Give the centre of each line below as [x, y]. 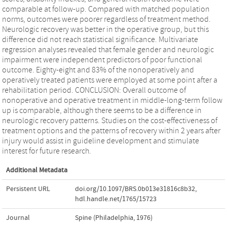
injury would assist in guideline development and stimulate [101, 141]
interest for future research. [47, 151]
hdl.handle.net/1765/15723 [116, 199]
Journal [18, 218]
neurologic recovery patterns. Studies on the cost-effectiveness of [110, 120]
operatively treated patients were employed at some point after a [110, 80]
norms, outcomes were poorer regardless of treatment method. [106, 19]
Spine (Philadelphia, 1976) [114, 218]
